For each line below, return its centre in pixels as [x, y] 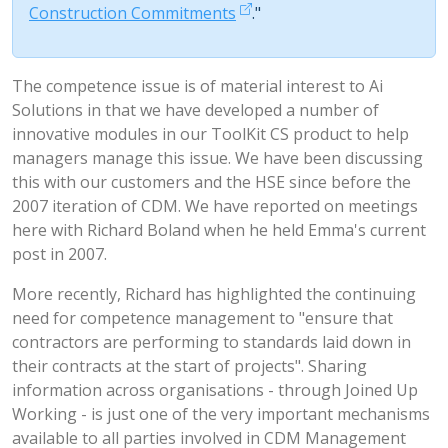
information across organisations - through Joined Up [215, 390]
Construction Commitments [132, 13]
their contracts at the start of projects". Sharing [189, 366]
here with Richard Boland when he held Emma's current [219, 230]
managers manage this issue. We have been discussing [217, 158]
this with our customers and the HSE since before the [211, 182]
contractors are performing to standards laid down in [211, 342]
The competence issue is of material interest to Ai [197, 86]
